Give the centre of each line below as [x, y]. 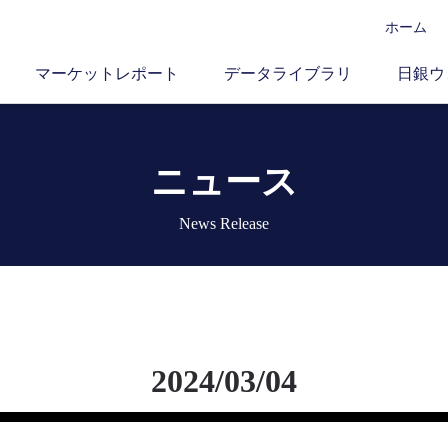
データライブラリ [288, 73]
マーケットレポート [107, 73]
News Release [224, 223]
